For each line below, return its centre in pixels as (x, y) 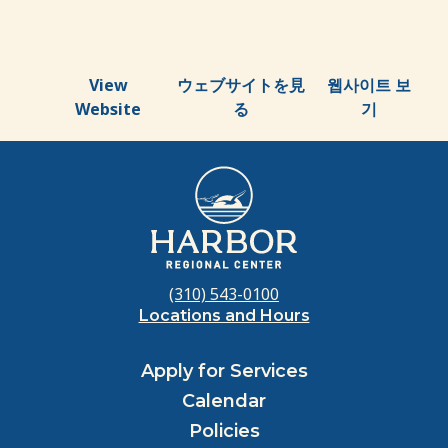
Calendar (224, 401)
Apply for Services (224, 371)
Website (108, 109)
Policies (224, 431)
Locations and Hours (224, 316)
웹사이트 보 (369, 85)
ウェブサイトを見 (240, 85)
